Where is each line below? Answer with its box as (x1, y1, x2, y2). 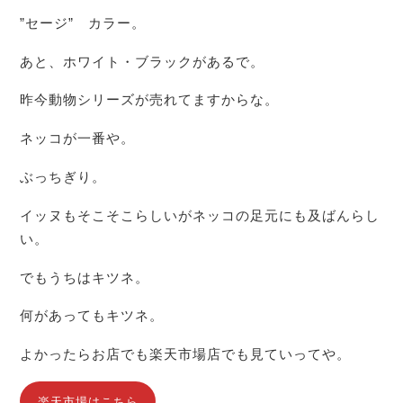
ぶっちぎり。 (20, 169, 107, 185)
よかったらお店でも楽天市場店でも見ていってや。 (20, 346, 352, 363)
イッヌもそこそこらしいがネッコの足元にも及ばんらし (20, 207, 381, 223)
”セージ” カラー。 (20, 14, 147, 31)
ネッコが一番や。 (20, 130, 136, 147)
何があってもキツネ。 (20, 308, 165, 324)
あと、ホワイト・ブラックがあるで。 (20, 53, 265, 69)
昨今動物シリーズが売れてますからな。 (20, 92, 280, 108)
